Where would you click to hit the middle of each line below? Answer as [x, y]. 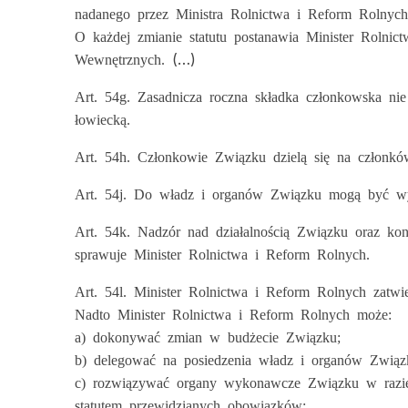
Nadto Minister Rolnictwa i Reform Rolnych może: [233, 313]
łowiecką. [102, 118]
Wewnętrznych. [123, 58]
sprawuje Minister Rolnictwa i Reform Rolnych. [222, 253]
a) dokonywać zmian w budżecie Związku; [208, 336]
